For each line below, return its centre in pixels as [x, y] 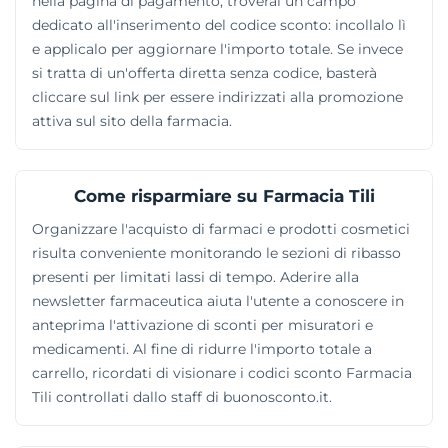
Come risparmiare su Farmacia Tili [224, 195]
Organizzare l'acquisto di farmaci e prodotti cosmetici [221, 228]
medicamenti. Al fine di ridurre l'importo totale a [202, 348]
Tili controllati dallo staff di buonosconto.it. [182, 396]
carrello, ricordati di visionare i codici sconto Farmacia [222, 372]
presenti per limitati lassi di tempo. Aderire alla [195, 276]
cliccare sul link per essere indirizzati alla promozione [217, 96]
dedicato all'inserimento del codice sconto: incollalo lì [219, 24]
